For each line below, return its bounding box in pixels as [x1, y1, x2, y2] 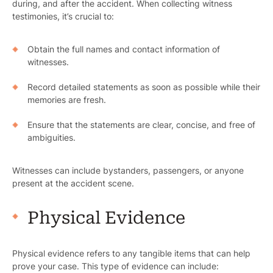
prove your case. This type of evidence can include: [12, 261, 219, 272]
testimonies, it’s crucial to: [12, 11, 114, 22]
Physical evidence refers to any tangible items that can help [12, 248, 250, 259]
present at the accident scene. [12, 178, 134, 189]
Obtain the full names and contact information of [27, 44, 220, 55]
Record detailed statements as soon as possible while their [27, 82, 260, 93]
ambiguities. [27, 132, 76, 143]
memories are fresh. [27, 94, 106, 105]
